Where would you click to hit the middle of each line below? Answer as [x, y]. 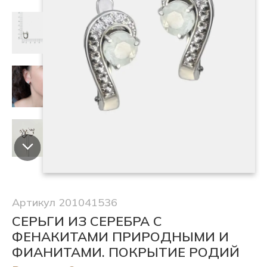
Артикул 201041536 [65, 202]
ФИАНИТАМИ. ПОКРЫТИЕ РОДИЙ [126, 252]
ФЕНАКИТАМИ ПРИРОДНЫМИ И [120, 237]
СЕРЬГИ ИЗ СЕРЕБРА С [87, 221]
